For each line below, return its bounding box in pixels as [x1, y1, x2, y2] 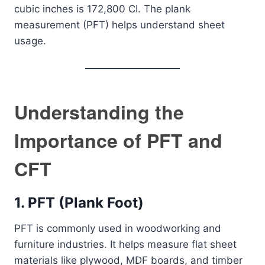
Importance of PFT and [14, 127, 222, 154]
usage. [14, 35, 46, 47]
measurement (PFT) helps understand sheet [14, 19, 225, 31]
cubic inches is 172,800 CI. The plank [14, 3, 190, 15]
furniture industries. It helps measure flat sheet [14, 238, 237, 250]
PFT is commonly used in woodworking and [14, 222, 221, 234]
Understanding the [14, 98, 184, 125]
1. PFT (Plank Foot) [14, 194, 144, 211]
